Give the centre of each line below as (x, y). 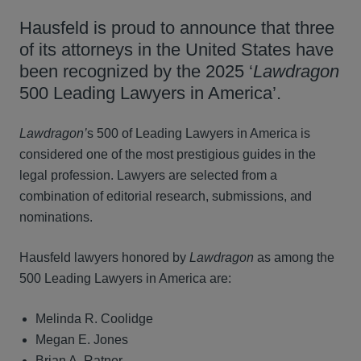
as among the (294, 257)
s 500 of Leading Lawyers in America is (199, 133)
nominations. (56, 217)
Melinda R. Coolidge (94, 319)
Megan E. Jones (82, 340)
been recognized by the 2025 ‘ (136, 71)
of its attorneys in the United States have (176, 50)
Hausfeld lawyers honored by (104, 257)
